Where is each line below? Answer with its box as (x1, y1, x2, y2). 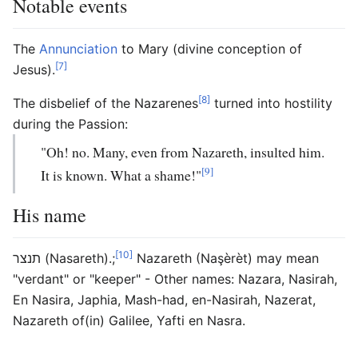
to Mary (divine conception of (117, 40, 302, 57)
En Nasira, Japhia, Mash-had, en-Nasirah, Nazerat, (13, 291, 316, 308)
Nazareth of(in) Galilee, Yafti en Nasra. (13, 312, 245, 328)
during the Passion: (13, 115, 128, 132)
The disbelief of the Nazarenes (13, 94, 198, 111)
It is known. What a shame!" (41, 165, 201, 185)
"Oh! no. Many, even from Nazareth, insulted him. (41, 141, 324, 161)
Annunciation (39, 40, 117, 57)
